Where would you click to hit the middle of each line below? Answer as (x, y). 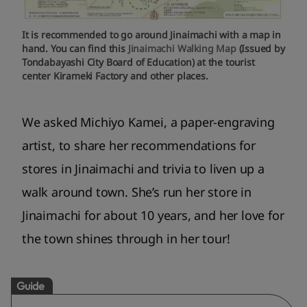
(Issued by (262, 48)
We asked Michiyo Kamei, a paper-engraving (148, 122)
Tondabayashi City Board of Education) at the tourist (138, 62)
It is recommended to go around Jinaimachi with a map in (152, 34)
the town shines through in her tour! (126, 238)
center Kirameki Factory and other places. (115, 75)
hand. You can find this (75, 48)
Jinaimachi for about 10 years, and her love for (153, 215)
